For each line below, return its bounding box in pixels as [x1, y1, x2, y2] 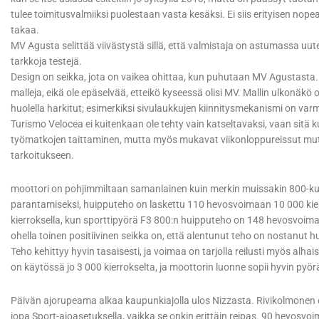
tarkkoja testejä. [11, 56, 84, 68]
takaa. [11, 24, 41, 36]
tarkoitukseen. [11, 150, 76, 162]
